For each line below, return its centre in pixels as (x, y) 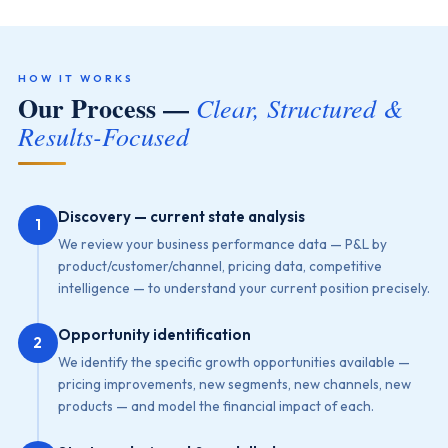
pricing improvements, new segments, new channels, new (234, 384)
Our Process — (106, 108)
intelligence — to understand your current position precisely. (243, 288)
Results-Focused (103, 135)
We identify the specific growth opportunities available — (233, 362)
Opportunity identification (154, 334)
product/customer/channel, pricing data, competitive (219, 266)
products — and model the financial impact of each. (215, 406)
